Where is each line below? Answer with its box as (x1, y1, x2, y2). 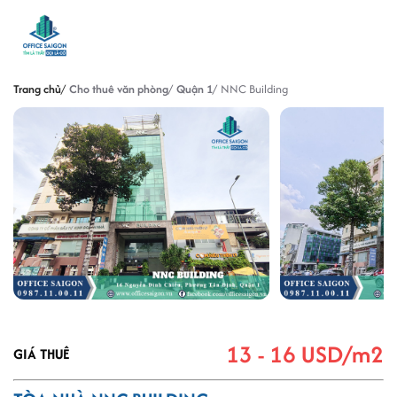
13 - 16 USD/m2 (226, 337, 384, 370)
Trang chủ (13, 81, 61, 97)
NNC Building (221, 81, 288, 97)
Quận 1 (176, 81, 213, 97)
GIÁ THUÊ (13, 343, 69, 364)
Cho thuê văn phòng (69, 81, 168, 97)
